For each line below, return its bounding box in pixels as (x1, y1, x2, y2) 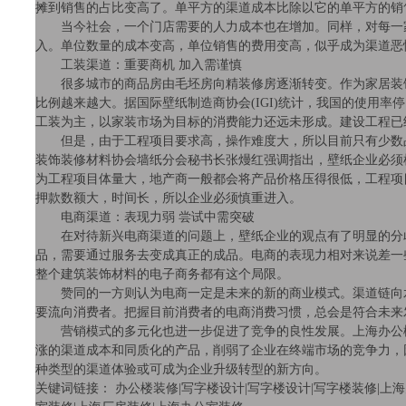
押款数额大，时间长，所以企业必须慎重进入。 (35, 191, 302, 205)
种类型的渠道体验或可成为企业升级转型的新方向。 (35, 362, 327, 376)
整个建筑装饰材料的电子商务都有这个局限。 (35, 267, 289, 281)
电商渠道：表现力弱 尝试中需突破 (35, 210, 255, 224)
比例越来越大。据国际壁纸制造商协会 (35, 96, 251, 110)
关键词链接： (35, 382, 115, 395)
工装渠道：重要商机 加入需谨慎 (35, 58, 242, 72)
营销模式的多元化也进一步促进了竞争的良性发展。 (35, 324, 353, 338)
